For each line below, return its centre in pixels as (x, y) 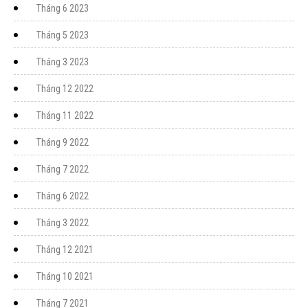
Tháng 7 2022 (63, 169)
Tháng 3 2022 (63, 222)
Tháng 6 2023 (63, 8)
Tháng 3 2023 (63, 62)
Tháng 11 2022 (65, 115)
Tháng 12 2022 (65, 88)
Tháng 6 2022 (63, 196)
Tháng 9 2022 (63, 142)
